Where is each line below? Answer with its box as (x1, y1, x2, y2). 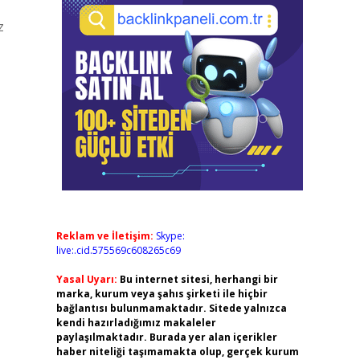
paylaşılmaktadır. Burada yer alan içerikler (55, 330, 277, 344)
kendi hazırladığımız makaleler (55, 316, 216, 329)
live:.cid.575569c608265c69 (55, 243, 181, 257)
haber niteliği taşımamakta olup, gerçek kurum (55, 345, 299, 358)
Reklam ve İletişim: (55, 229, 153, 243)
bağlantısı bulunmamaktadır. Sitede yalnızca (55, 301, 287, 315)
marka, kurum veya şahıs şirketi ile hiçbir (55, 287, 268, 301)
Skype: (155, 229, 185, 243)
